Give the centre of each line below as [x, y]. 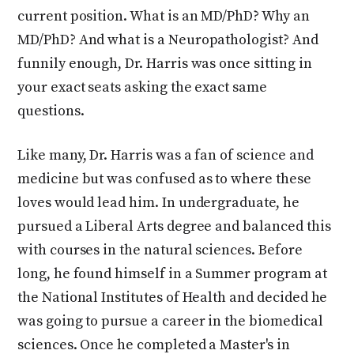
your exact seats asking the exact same [142, 87]
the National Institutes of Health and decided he [173, 297]
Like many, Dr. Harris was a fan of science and [166, 155]
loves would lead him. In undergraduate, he [158, 202]
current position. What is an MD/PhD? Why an [164, 16]
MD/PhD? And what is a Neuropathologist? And [168, 40]
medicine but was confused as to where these [164, 179]
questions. [51, 111]
